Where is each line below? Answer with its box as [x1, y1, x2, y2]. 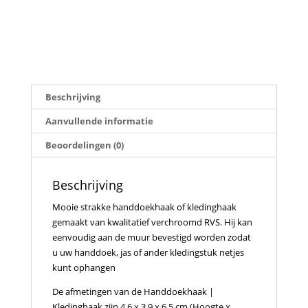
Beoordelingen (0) [45, 138, 124, 151]
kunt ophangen [52, 261, 115, 274]
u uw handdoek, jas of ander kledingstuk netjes [52, 245, 244, 258]
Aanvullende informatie [45, 114, 153, 127]
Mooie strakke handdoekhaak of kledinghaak [52, 200, 236, 213]
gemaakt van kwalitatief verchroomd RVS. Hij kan [52, 215, 252, 228]
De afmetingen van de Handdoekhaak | [52, 285, 214, 298]
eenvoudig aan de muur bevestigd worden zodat [52, 230, 251, 243]
